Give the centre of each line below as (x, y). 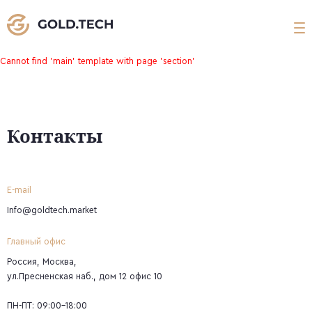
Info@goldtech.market (52, 210)
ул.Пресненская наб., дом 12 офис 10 (85, 276)
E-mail (19, 190)
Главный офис (36, 242)
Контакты (55, 136)
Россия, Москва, (42, 262)
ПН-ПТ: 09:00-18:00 (47, 306)
